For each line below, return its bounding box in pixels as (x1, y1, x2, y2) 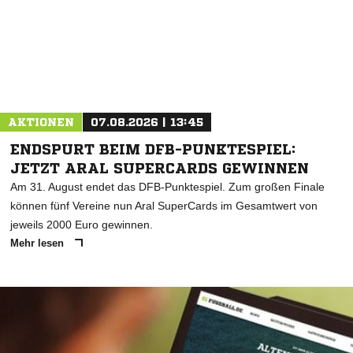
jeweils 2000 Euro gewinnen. (10, 217, 153, 231)
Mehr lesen (10, 236, 67, 249)
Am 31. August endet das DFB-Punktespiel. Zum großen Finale (10, 180, 325, 193)
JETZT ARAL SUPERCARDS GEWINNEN (10, 160, 309, 175)
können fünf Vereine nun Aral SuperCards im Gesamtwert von (10, 199, 318, 212)
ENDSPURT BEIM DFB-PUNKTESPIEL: (10, 141, 296, 156)
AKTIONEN (8, 116, 74, 128)
